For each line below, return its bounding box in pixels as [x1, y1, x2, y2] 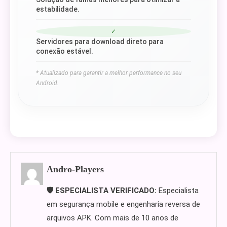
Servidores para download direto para [36, 37, 164, 46]
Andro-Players [47, 164, 104, 174]
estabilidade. [36, 5, 80, 13]
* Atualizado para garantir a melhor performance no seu [36, 69, 181, 77]
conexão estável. [36, 47, 93, 55]
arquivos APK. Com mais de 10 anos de [47, 213, 179, 222]
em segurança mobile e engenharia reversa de [47, 200, 201, 209]
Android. [36, 80, 59, 87]
